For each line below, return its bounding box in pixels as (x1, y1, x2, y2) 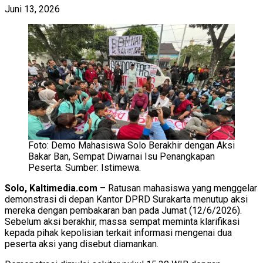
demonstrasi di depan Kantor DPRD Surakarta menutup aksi (5, 194, 248, 205)
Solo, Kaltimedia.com (5, 183, 97, 194)
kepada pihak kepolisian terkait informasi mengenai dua (5, 227, 232, 239)
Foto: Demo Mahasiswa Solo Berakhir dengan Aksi (28, 140, 235, 151)
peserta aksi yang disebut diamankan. (5, 238, 159, 250)
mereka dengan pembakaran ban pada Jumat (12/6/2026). (5, 205, 242, 217)
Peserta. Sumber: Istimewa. (28, 162, 141, 174)
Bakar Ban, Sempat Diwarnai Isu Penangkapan (28, 151, 215, 163)
